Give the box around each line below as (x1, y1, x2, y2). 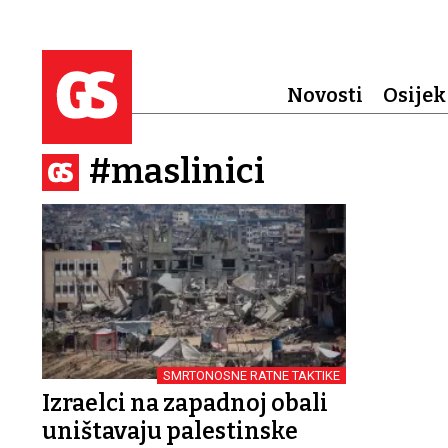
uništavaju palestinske (42, 416, 298, 445)
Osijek (382, 83, 446, 107)
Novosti (286, 83, 363, 107)
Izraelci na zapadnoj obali (42, 388, 328, 417)
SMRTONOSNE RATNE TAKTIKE (162, 367, 340, 383)
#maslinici (89, 150, 265, 192)
